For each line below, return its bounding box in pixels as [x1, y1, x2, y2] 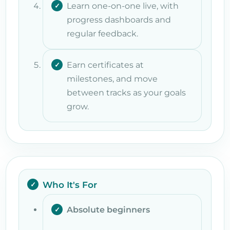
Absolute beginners [67, 204, 150, 215]
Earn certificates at [67, 60, 144, 70]
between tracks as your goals [67, 87, 186, 98]
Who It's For [43, 179, 97, 190]
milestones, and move [67, 73, 158, 84]
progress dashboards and [67, 14, 171, 25]
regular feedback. [67, 28, 138, 39]
